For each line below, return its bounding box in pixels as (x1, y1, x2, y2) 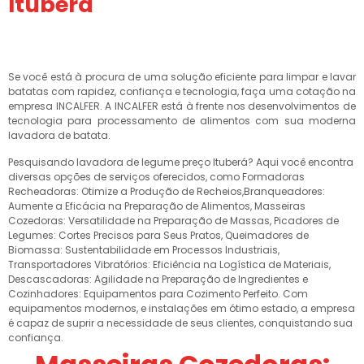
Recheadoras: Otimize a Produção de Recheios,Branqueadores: (8, 184, 325, 198)
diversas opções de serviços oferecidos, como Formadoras (8, 170, 305, 184)
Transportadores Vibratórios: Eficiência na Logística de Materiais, (8, 258, 331, 271)
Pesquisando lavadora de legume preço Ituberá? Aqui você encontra (8, 155, 353, 169)
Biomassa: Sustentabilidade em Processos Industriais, (8, 243, 279, 257)
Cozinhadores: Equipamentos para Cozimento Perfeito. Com (8, 287, 308, 301)
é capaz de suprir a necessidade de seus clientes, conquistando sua (8, 316, 353, 330)
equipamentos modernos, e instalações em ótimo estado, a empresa (8, 301, 355, 315)
